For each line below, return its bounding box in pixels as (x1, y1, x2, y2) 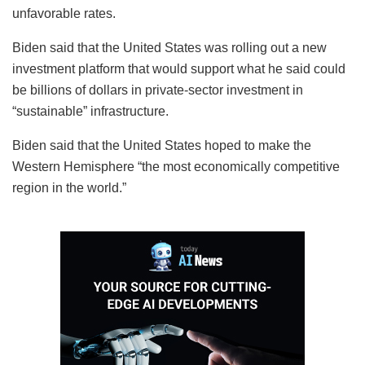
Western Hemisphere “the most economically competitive (12, 159, 340, 174)
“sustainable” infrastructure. (12, 103, 169, 118)
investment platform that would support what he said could (12, 61, 345, 76)
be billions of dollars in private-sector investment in (12, 82, 303, 97)
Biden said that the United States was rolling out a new (12, 40, 327, 55)
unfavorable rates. (12, 6, 116, 20)
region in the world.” (12, 180, 126, 195)
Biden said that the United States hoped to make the (12, 138, 311, 152)
